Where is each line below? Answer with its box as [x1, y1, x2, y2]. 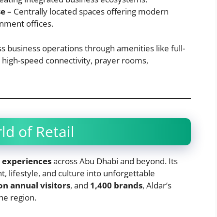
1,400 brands [90, 179, 142, 191]
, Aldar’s [142, 179, 171, 191]
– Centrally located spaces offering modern [5, 6, 169, 17]
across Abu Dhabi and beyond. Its [51, 155, 178, 167]
